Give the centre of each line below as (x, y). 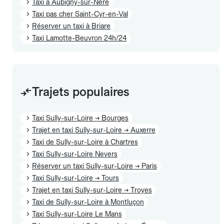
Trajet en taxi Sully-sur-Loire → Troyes (92, 190)
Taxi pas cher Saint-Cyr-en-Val (80, 14)
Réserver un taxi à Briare (71, 26)
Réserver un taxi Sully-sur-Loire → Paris (94, 166)
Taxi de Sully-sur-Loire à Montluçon (88, 202)
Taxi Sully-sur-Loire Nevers (75, 154)
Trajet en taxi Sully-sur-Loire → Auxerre (94, 130)
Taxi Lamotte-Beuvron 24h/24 (79, 38)
